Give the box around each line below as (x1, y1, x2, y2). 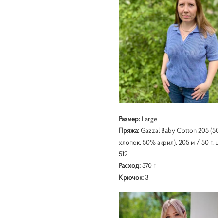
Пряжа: (118, 126, 141, 135)
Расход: (118, 161, 141, 170)
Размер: (118, 114, 140, 123)
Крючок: (118, 172, 144, 182)
